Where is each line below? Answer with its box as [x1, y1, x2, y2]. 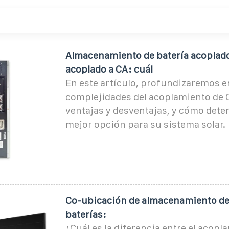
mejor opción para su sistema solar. [65, 119, 225, 130]
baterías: [65, 209, 106, 220]
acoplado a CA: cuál [65, 63, 153, 75]
